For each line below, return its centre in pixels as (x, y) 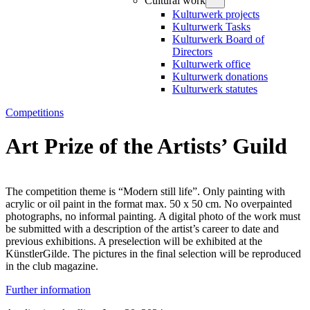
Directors (192, 52)
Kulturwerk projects (216, 14)
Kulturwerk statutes (215, 89)
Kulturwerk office (211, 64)
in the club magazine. (52, 266)
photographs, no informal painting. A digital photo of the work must (153, 216)
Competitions (35, 112)
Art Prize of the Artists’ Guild (146, 146)
